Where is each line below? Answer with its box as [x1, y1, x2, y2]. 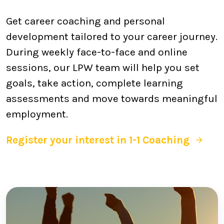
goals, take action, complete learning [6, 77, 183, 89]
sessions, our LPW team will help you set [6, 61, 199, 73]
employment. [6, 108, 68, 120]
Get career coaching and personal [6, 15, 165, 27]
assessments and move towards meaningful [6, 92, 217, 104]
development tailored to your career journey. [6, 30, 217, 42]
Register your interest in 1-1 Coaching [6, 134, 189, 146]
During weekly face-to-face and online [6, 46, 187, 58]
